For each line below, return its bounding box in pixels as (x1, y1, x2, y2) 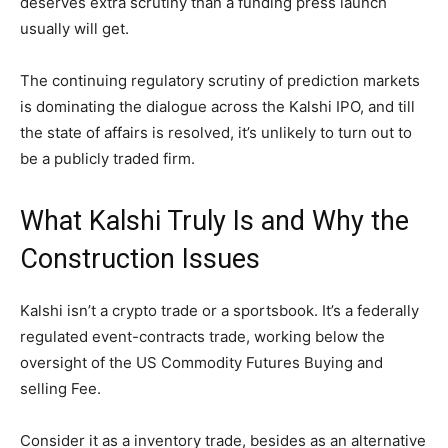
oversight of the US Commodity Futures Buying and (20, 353, 383, 373)
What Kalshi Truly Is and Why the (20, 205, 409, 238)
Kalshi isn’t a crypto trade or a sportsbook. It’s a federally (20, 301, 419, 321)
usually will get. (20, 19, 129, 39)
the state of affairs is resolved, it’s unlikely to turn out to (20, 123, 412, 143)
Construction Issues (20, 243, 260, 276)
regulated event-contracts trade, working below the (20, 327, 385, 347)
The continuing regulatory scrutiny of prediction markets (20, 71, 420, 91)
